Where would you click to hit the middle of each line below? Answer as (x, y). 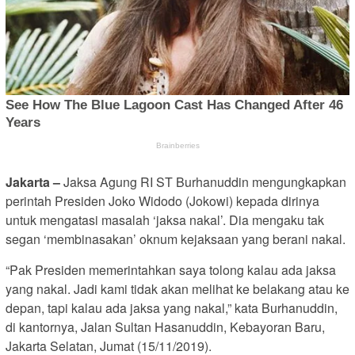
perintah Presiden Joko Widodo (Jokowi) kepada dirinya (162, 200)
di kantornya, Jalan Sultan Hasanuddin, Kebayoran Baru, (165, 326)
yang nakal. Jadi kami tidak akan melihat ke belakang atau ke (177, 288)
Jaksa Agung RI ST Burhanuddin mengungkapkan (203, 181)
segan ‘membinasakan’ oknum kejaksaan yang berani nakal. (176, 239)
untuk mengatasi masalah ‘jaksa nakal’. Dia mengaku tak (165, 219)
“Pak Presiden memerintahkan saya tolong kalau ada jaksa (171, 269)
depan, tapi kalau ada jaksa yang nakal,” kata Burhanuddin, (172, 307)
